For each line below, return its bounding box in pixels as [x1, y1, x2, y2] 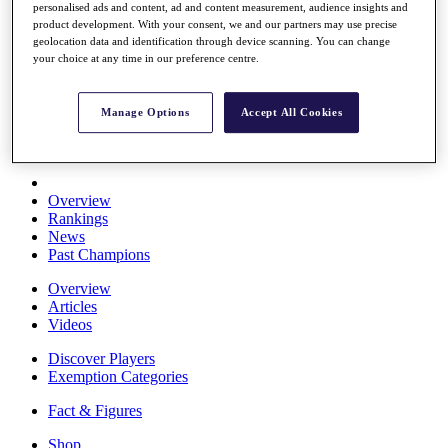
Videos [48, 316, 92, 333]
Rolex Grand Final [48, 114, 166, 131]
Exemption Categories [48, 368, 188, 385]
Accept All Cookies [240, 105, 343, 118]
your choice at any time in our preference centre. [33, 51, 260, 64]
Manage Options [101, 105, 190, 118]
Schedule [48, 96, 106, 113]
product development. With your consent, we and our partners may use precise [33, 17, 398, 30]
